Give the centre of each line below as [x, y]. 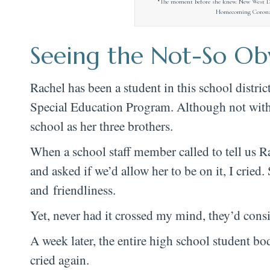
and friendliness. [75, 189]
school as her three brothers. [102, 125]
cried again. [62, 259]
